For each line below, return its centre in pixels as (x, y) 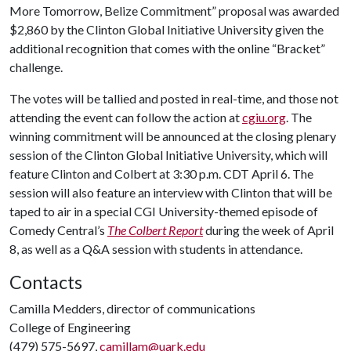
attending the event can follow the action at (126, 117)
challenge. (36, 67)
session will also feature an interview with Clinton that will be (171, 192)
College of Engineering (70, 327)
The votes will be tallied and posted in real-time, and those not (174, 98)
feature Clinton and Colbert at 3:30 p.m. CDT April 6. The (161, 174)
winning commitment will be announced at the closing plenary (173, 136)
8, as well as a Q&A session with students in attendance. (156, 249)
